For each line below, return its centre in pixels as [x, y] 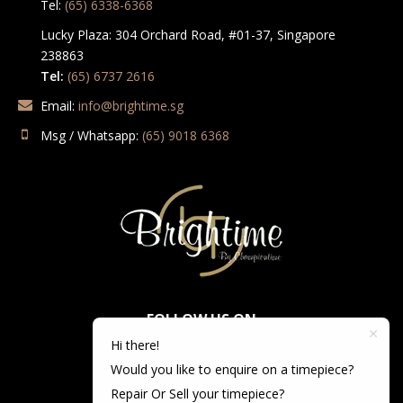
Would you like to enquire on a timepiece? [232, 369]
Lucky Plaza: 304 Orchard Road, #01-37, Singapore [188, 35]
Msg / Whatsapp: [91, 136]
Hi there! [135, 345]
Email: [59, 106]
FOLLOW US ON [201, 320]
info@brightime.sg [131, 106]
